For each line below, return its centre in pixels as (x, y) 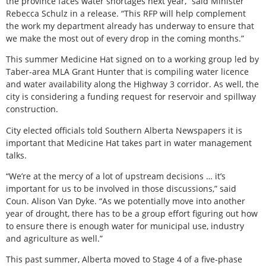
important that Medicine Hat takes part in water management (129, 142)
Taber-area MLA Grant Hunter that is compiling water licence (127, 72)
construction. (32, 109)
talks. (16, 155)
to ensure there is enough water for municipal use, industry (125, 226)
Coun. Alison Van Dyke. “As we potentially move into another (126, 201)
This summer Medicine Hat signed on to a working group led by (132, 59)
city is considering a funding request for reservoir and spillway (131, 97)
